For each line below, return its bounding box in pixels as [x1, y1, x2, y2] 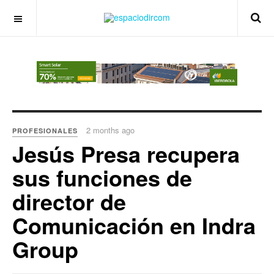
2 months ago [86, 124, 135, 136]
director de [12, 185, 126, 218]
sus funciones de [12, 161, 192, 194]
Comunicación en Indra [12, 209, 256, 242]
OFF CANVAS [22, 10, 69, 22]
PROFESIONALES [12, 126, 78, 136]
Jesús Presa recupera [12, 138, 240, 170]
